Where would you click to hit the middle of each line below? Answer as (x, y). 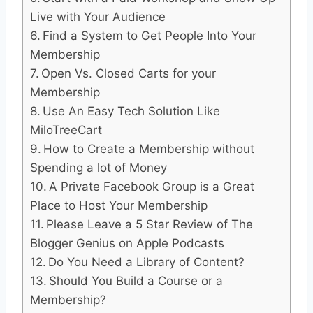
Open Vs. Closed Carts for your (129, 73)
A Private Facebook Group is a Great (152, 186)
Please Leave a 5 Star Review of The (150, 224)
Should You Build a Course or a (136, 281)
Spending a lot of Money (99, 167)
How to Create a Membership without (149, 148)
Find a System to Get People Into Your (150, 35)
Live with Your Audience (98, 16)
